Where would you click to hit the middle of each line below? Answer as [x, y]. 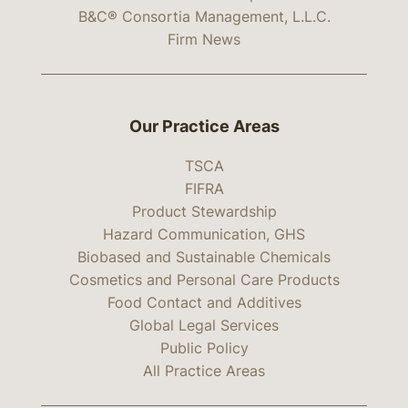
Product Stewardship [204, 212]
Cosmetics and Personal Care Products [204, 280]
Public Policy [204, 348]
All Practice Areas [204, 371]
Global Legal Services [204, 326]
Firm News [204, 40]
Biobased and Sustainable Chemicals [204, 257]
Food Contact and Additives [204, 303]
